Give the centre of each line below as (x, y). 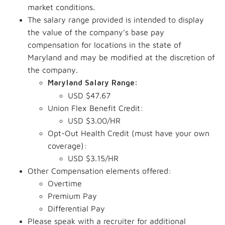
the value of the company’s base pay (96, 32)
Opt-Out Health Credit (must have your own (129, 133)
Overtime (65, 183)
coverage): (67, 146)
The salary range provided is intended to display (116, 20)
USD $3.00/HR (94, 121)
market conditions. (61, 7)
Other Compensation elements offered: (99, 171)
